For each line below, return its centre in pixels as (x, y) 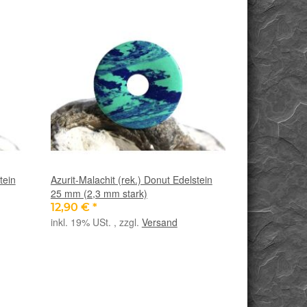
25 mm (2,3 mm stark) (99, 193)
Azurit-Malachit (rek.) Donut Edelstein (131, 179)
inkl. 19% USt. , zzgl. (96, 222)
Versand (159, 222)
